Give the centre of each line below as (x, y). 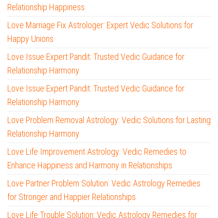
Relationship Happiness (46, 7)
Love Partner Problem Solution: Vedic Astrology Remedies (104, 183)
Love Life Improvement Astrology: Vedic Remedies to (97, 152)
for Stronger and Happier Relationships (72, 197)
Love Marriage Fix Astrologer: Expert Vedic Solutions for (100, 25)
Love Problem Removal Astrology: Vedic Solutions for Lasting (109, 120)
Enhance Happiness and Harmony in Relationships (90, 165)
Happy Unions (30, 39)
